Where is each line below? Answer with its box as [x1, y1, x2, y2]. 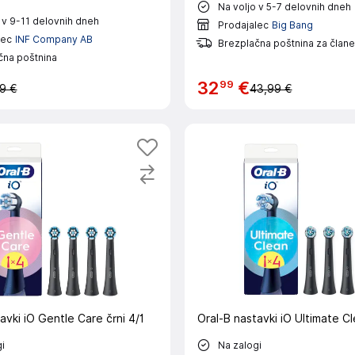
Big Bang [272, 18, 313, 31]
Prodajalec [218, 18, 269, 31]
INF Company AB [14, 32, 93, 45]
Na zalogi [218, 338, 261, 351]
